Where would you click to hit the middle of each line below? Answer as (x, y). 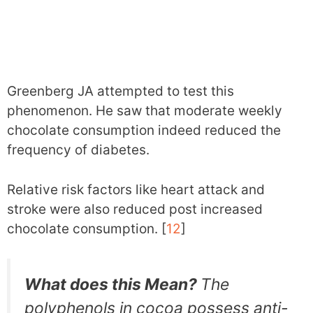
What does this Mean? (112, 285)
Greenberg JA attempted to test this (121, 92)
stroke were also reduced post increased (135, 209)
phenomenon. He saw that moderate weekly (145, 111)
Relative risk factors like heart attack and (136, 189)
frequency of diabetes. (78, 150)
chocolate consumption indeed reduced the (144, 131)
